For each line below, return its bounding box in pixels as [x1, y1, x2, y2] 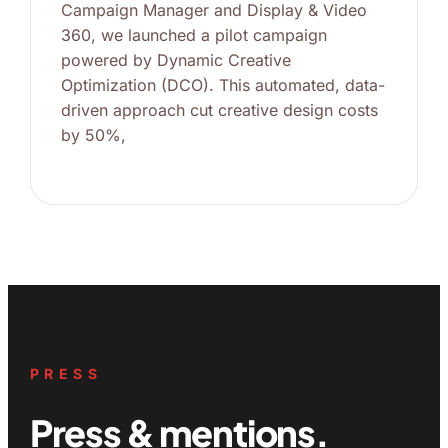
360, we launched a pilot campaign [60, 24, 327, 45]
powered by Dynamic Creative [60, 49, 291, 70]
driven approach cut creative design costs [60, 99, 378, 120]
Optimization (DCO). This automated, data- [60, 74, 385, 95]
